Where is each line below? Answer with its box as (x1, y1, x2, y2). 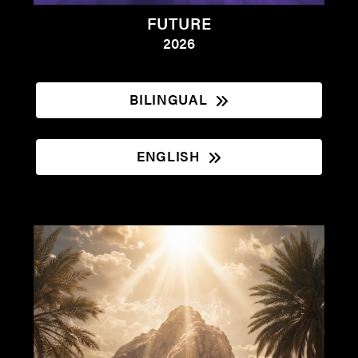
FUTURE (146, 10, 212, 34)
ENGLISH (136, 146, 201, 166)
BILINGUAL (129, 89, 208, 109)
